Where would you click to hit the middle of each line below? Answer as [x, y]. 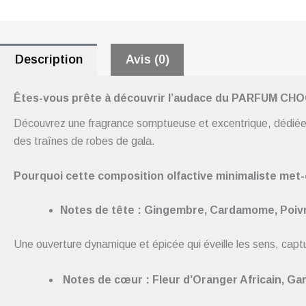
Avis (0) [147, 60]
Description [48, 60]
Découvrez [40, 123]
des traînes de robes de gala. [84, 141]
